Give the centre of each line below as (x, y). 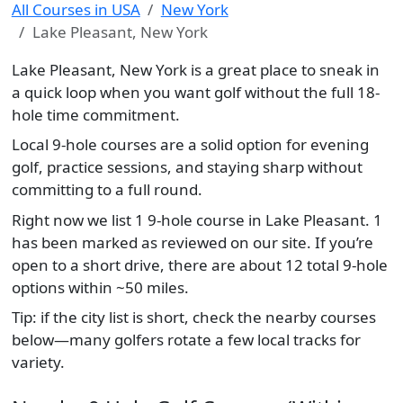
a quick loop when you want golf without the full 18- (195, 92)
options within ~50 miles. (100, 287)
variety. (38, 363)
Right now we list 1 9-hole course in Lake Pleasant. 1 (197, 219)
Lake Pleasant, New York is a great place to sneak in (195, 69)
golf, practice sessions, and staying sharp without (187, 167)
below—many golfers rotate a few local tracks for (186, 340)
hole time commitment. (95, 114)
